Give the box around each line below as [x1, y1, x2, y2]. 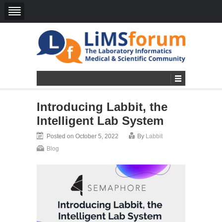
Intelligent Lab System [37, 113, 164, 127]
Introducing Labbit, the [37, 100, 167, 113]
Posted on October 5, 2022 [47, 132, 118, 140]
